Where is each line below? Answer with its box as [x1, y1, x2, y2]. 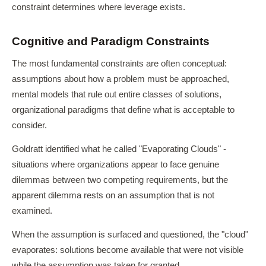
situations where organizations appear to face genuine [12, 160, 219, 169]
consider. [12, 121, 47, 130]
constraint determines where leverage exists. [12, 2, 185, 12]
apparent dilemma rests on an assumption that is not [12, 191, 214, 200]
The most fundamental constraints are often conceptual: [12, 59, 227, 68]
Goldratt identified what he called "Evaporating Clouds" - [12, 144, 226, 154]
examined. [12, 206, 52, 216]
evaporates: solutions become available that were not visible [12, 245, 243, 255]
